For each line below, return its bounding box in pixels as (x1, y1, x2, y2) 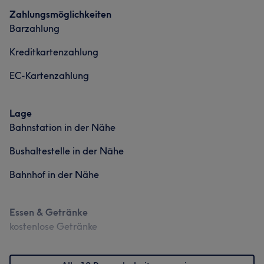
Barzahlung (9, 22, 60, 34)
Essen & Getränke (9, 206, 88, 218)
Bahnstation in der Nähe (9, 121, 115, 133)
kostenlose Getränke (9, 220, 97, 232)
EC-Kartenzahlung (9, 70, 89, 81)
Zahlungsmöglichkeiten (9, 8, 111, 20)
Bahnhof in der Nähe (9, 169, 99, 180)
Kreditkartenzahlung (9, 46, 98, 58)
